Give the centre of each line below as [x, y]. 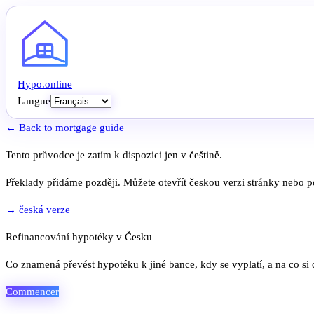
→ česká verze [38, 210]
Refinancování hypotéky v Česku [79, 237]
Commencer [32, 292]
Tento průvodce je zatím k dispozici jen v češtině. [114, 155]
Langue [34, 101]
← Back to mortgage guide [65, 128]
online [59, 84]
